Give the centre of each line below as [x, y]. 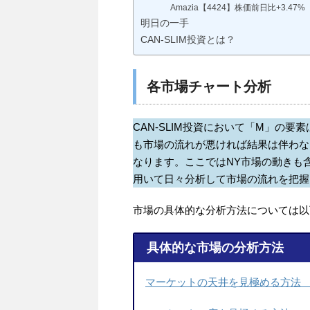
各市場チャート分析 [209, 86]
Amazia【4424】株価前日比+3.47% [238, 7]
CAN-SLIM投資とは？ [188, 39]
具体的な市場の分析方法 [215, 248]
